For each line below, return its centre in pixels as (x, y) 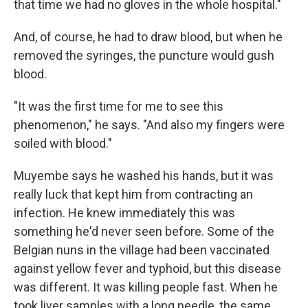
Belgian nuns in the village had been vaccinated (142, 250)
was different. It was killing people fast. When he (146, 287)
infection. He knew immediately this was (124, 213)
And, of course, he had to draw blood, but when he (148, 37)
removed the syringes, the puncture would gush (144, 55)
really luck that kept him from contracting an (133, 194)
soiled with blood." (63, 143)
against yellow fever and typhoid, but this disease (147, 268)
